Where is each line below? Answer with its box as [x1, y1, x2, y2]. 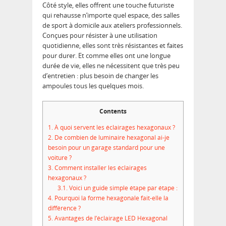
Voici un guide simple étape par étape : [67, 183, 178, 192]
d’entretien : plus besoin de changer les [42, 71, 158, 81]
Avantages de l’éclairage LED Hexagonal [53, 213, 167, 222]
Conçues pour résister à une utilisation [42, 31, 157, 40]
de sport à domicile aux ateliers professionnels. [42, 21, 182, 30]
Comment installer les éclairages [53, 163, 147, 172]
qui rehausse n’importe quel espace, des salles [42, 11, 180, 20]
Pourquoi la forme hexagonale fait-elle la [53, 193, 168, 202]
